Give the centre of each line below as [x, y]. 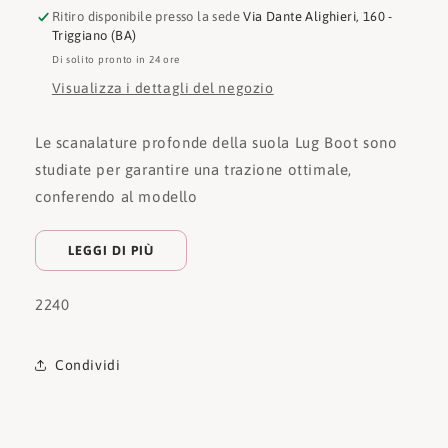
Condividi [88, 364]
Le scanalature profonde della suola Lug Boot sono [216, 143]
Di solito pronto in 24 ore [116, 60]
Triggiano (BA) [94, 36]
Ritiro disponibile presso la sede [147, 17]
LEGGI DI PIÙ [111, 251]
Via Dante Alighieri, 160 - [318, 17]
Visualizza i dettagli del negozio [162, 88]
